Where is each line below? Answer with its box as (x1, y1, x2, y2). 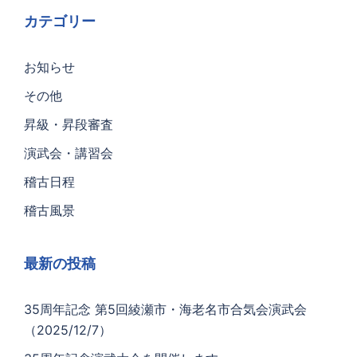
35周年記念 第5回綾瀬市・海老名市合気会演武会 (24, 301, 307, 317)
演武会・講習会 (24, 145, 113, 161)
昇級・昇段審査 (24, 116, 113, 132)
